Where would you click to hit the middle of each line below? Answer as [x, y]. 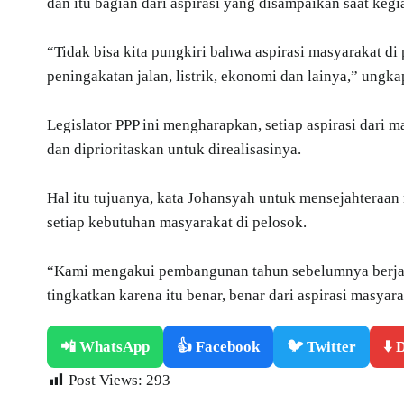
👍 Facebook [218, 346]
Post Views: [106, 380]
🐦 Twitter [321, 346]
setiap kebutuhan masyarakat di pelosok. [177, 222]
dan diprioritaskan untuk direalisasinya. [174, 149]
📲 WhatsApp [105, 346]
